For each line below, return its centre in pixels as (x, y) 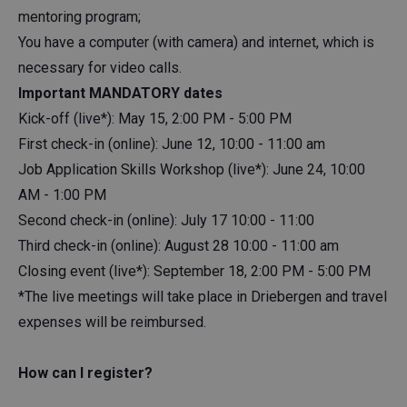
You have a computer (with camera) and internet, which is (196, 42)
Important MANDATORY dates (120, 93)
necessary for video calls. (100, 67)
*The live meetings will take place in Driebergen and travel (203, 296)
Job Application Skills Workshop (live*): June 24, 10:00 (192, 169)
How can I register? (85, 372)
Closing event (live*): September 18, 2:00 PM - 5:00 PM (194, 271)
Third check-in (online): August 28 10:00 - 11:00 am (179, 245)
